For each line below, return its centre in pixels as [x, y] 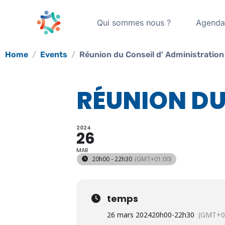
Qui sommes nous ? [134, 23]
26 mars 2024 [129, 215]
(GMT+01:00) [153, 159]
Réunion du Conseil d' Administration [152, 54]
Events [54, 54]
